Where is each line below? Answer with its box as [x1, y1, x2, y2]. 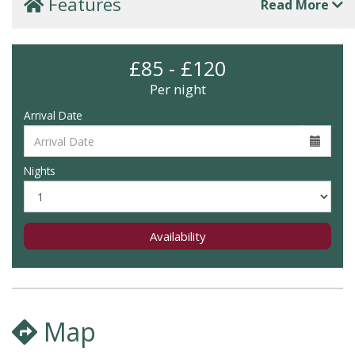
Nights [24, 163, 55, 178]
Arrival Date [24, 108, 82, 123]
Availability [149, 228, 206, 244]
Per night [149, 80, 206, 98]
